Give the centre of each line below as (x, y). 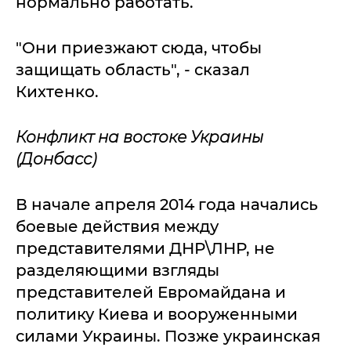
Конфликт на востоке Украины (139, 137)
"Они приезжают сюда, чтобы (139, 47)
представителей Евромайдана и (151, 292)
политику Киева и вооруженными (157, 314)
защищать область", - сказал (133, 69)
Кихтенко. (57, 91)
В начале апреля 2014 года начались (167, 204)
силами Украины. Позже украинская (168, 336)
